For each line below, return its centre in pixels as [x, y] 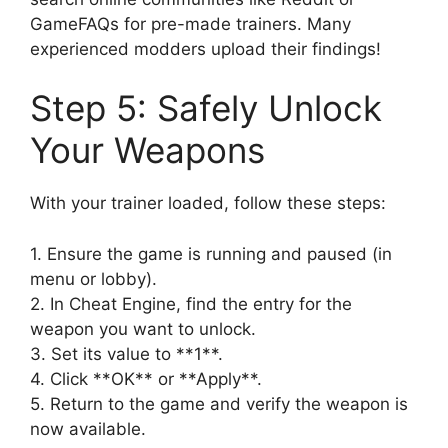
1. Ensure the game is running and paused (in [211, 253]
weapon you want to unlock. [143, 328]
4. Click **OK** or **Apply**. [146, 378]
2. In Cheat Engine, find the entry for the [191, 303]
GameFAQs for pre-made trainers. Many [190, 23]
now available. [88, 428]
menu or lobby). [93, 278]
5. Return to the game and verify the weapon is [219, 403]
